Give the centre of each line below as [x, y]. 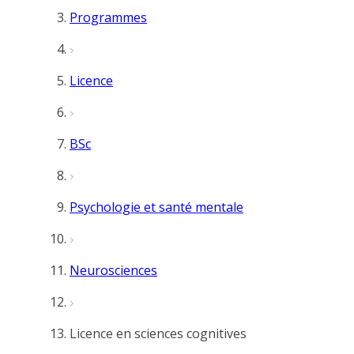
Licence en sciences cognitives [158, 333]
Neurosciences [113, 270]
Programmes [108, 17]
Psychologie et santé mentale [156, 207]
